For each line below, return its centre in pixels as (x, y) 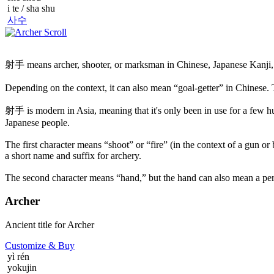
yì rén (17, 257)
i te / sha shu (30, 8)
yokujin (21, 268)
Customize (25, 246)
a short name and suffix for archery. (73, 155)
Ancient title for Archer (50, 225)
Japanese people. (37, 122)
